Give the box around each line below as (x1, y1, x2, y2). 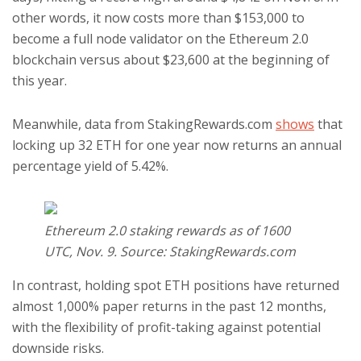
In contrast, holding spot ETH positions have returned (12, 276, 339, 294)
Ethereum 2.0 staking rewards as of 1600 (44, 222, 290, 239)
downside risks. (12, 339, 104, 357)
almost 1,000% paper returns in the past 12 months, (12, 297, 326, 315)
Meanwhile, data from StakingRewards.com (12, 115, 276, 133)
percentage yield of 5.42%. (12, 157, 168, 175)
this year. (12, 72, 67, 89)
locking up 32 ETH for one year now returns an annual (12, 136, 342, 154)
